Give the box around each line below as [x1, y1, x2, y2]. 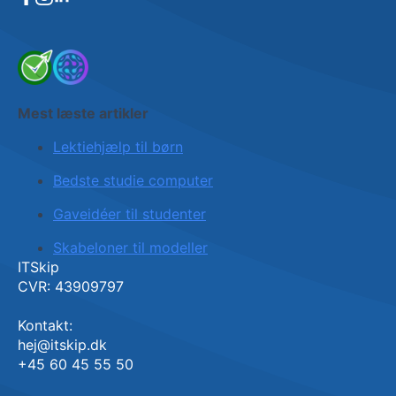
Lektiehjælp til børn [53, 138, 183, 156]
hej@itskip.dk [18, 336, 107, 354]
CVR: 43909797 [18, 278, 124, 295]
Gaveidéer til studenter [53, 205, 206, 223]
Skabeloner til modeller [53, 239, 208, 256]
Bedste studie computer [53, 171, 213, 189]
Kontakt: [18, 316, 72, 334]
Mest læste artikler [18, 104, 148, 122]
